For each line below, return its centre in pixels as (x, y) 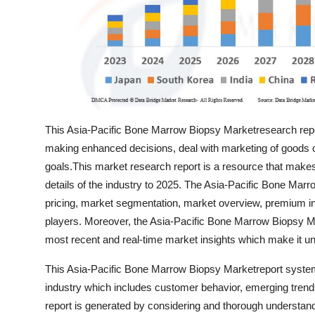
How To (31, 46)
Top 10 (28, 12)
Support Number (55, 81)
